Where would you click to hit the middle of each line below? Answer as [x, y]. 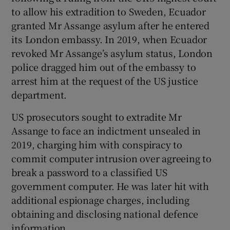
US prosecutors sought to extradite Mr [97, 117]
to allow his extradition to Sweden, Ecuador [109, 12]
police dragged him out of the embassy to [104, 67]
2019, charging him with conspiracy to [97, 145]
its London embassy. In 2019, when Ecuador [109, 39]
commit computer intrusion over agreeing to [112, 158]
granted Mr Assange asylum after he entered [111, 25]
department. [39, 95]
